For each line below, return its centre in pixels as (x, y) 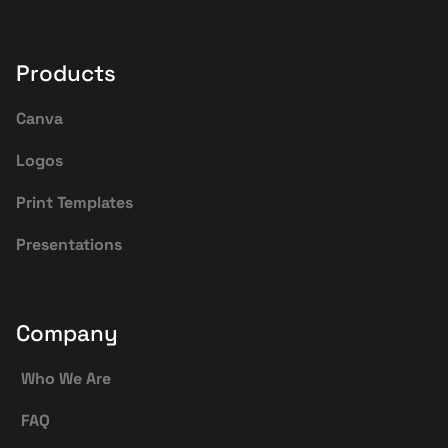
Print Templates (74, 202)
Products (66, 73)
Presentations (69, 244)
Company (67, 333)
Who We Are (66, 378)
